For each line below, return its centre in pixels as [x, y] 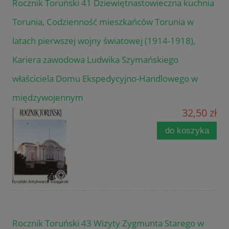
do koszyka [187, 130]
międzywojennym [48, 97]
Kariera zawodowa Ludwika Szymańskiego [95, 59]
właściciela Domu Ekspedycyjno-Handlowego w [105, 78]
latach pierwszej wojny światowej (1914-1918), [104, 40]
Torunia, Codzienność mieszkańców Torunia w [103, 21]
